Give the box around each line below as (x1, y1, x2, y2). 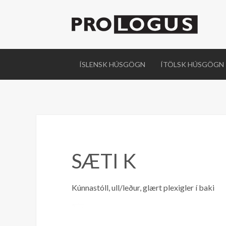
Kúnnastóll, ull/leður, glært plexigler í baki (72, 183, 214, 192)
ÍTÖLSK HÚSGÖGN (160, 60, 224, 69)
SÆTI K (72, 149, 136, 173)
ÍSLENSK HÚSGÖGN (79, 60, 145, 69)
